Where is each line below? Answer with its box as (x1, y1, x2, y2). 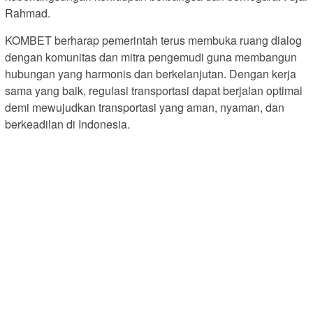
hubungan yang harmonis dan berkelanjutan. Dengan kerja (5, 65, 296, 82)
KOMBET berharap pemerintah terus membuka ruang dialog (5, 31, 302, 48)
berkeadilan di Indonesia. (5, 115, 130, 132)
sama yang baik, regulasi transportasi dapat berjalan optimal (5, 82, 303, 99)
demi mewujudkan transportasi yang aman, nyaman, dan (5, 99, 284, 115)
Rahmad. (5, 4, 50, 21)
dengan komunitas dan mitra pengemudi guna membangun (5, 48, 297, 65)
